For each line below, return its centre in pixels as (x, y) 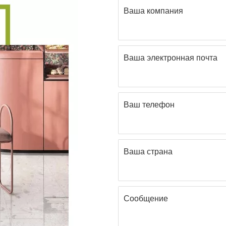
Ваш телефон (149, 104)
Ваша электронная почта (171, 58)
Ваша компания (153, 11)
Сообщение (146, 198)
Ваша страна (148, 151)
